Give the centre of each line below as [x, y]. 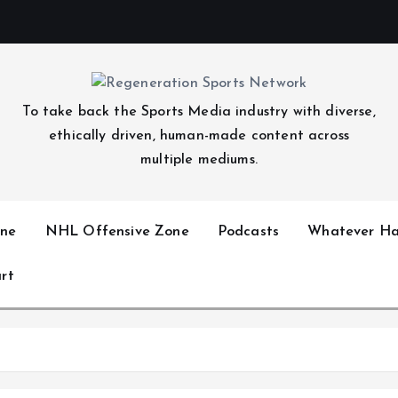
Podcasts [248, 232]
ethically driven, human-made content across [199, 136]
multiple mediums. [199, 160]
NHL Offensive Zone [117, 232]
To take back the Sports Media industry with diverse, [199, 112]
